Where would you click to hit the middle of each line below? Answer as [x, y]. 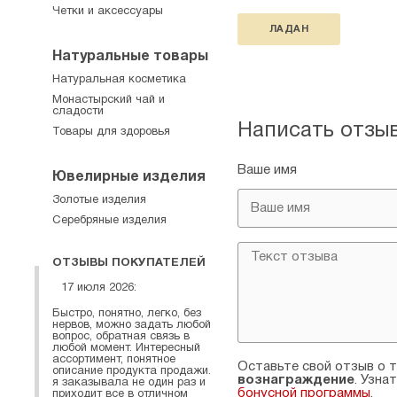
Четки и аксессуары [108, 12]
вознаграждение [296, 380]
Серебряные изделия [109, 221]
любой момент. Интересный [126, 348]
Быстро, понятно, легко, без [127, 313]
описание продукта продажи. [132, 371]
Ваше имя [267, 170]
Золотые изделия [99, 200]
